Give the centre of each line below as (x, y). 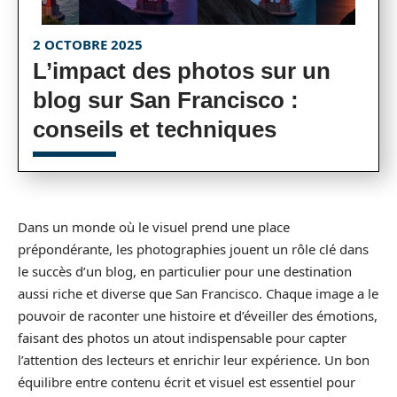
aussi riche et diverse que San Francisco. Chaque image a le (198, 293)
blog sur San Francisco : (166, 100)
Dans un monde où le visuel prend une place (154, 227)
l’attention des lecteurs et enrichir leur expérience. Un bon (194, 360)
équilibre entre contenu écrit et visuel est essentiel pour (187, 382)
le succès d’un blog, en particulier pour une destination (185, 271)
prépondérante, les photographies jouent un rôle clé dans (193, 249)
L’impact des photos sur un (182, 71)
